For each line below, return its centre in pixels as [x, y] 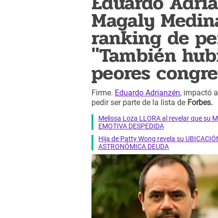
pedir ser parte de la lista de [139, 103]
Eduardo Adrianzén [147, 93]
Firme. [103, 93]
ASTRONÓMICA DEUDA [134, 146]
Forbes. [200, 103]
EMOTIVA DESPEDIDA [131, 126]
